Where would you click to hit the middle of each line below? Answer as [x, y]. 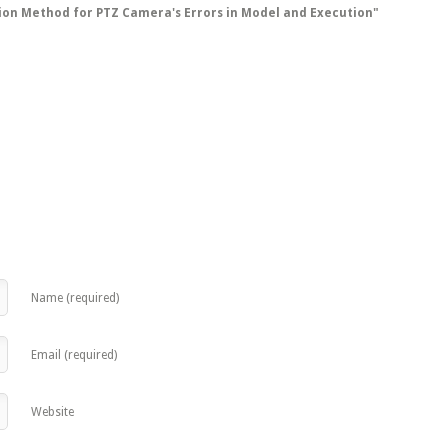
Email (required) [74, 355]
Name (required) [75, 298]
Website [52, 412]
